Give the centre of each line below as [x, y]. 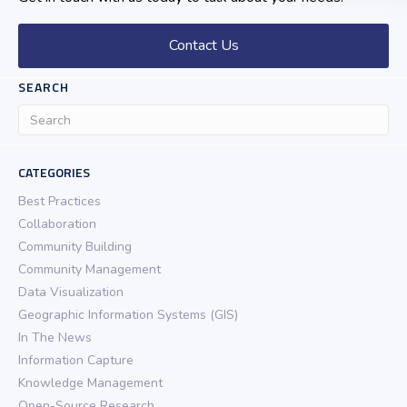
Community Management [89, 269]
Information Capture [76, 360]
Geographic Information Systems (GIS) [128, 315]
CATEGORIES [54, 172]
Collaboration [57, 224]
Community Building [75, 247]
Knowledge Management [90, 383]
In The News [55, 338]
